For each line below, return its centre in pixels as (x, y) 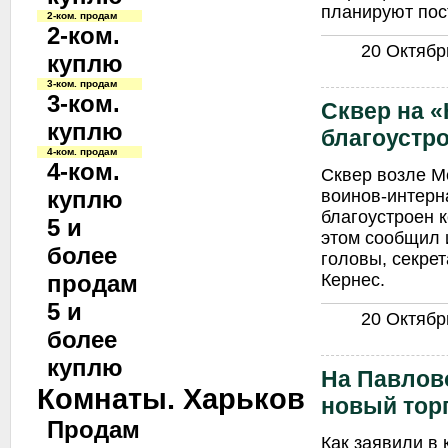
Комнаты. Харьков (171, 398)
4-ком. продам (82, 151)
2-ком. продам (82, 15)
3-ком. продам (82, 83)
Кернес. (353, 279)
